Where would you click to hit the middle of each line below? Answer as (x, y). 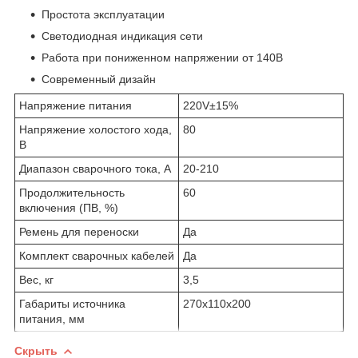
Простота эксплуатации (103, 14)
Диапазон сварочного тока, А (95, 168)
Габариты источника (72, 303)
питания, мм (52, 318)
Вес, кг (36, 279)
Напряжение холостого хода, (95, 129)
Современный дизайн (100, 79)
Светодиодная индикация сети (122, 36)
